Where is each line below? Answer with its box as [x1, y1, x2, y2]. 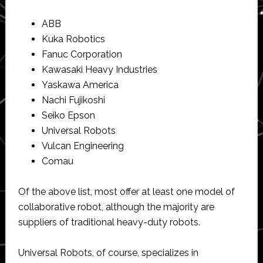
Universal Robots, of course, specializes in [18, 247, 198, 258]
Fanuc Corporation [41, 48, 122, 60]
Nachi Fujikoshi [41, 94, 105, 106]
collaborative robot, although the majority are [18, 201, 214, 213]
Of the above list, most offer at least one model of [18, 186, 235, 197]
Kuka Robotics [41, 33, 105, 45]
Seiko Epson [41, 109, 95, 121]
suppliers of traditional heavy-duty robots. [18, 216, 200, 228]
